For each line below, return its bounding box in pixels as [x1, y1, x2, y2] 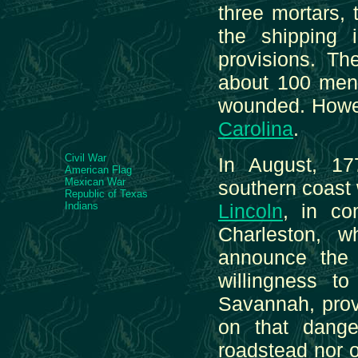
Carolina [218, 117, 293, 140]
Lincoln [218, 200, 283, 222]
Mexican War [65, 176, 125, 188]
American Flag [65, 164, 132, 176]
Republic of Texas [65, 188, 148, 200]
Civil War [65, 152, 106, 164]
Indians [65, 200, 98, 212]
